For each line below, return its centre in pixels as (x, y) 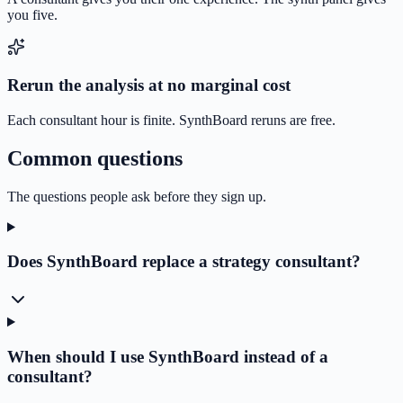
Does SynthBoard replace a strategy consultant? (184, 262)
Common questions (95, 158)
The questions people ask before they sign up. (137, 196)
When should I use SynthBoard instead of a (168, 356)
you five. (32, 14)
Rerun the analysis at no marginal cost (149, 85)
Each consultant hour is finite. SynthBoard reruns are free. (171, 120)
